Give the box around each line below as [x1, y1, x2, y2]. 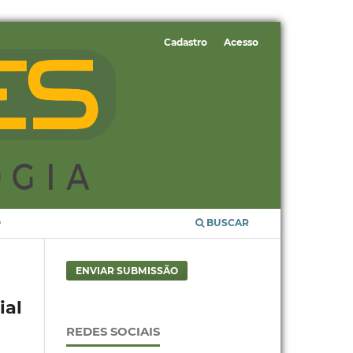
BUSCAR [204, 217, 250, 229]
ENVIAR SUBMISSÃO [75, 265, 178, 277]
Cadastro [163, 36, 207, 49]
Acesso [224, 36, 259, 49]
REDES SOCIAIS [65, 324, 160, 339]
